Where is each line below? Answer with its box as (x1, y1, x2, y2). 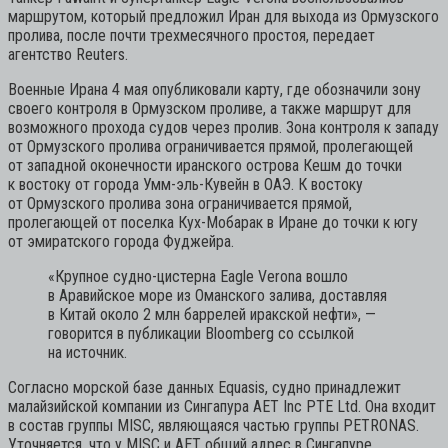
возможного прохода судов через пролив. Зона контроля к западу (8, 117, 439, 137)
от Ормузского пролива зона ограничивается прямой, (8, 193, 352, 213)
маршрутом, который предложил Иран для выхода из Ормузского (8, 6, 439, 26)
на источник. (48, 342, 127, 362)
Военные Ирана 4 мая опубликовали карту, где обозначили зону (8, 79, 421, 99)
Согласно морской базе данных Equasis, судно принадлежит (8, 377, 401, 397)
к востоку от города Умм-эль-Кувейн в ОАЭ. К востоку (8, 174, 363, 194)
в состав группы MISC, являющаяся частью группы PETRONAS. (8, 415, 419, 435)
